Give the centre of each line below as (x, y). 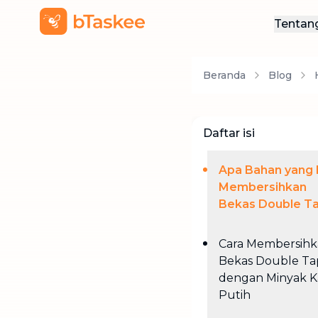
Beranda (224, 75)
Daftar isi (229, 133)
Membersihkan (263, 187)
